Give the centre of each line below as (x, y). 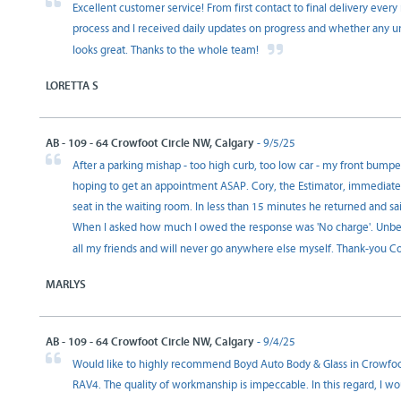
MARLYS (66, 285)
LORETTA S (72, 86)
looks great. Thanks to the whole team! (167, 51)
